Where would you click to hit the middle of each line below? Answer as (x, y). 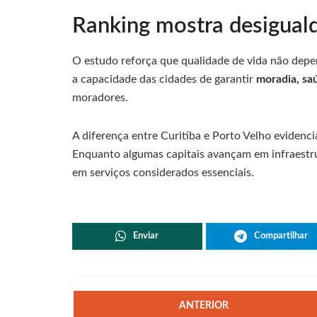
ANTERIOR (204, 306)
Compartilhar (281, 236)
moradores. (100, 98)
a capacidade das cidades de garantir (164, 80)
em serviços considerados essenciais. (163, 173)
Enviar (146, 236)
